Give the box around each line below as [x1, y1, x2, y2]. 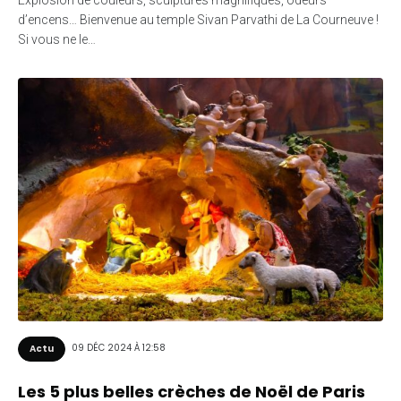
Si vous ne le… [18, 31, 96, 47]
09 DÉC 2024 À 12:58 [72, 341, 166, 355]
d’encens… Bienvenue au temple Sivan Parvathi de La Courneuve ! [18, 12, 379, 27]
